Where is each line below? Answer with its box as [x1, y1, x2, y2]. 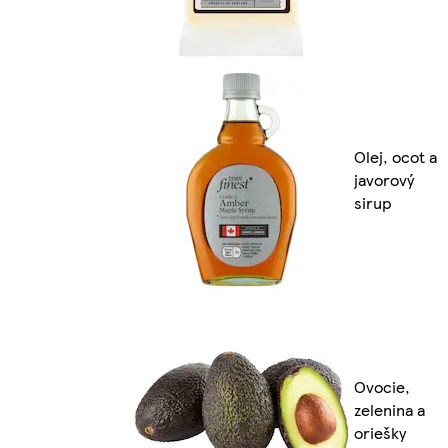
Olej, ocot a [354, 144, 437, 168]
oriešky [354, 420, 406, 444]
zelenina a [354, 397, 425, 421]
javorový [354, 167, 414, 191]
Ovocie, [354, 374, 410, 398]
